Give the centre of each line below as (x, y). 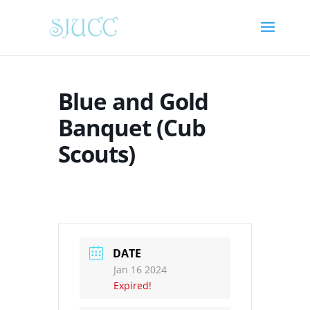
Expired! (133, 285)
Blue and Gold (133, 101)
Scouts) (97, 154)
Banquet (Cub (132, 128)
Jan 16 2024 (140, 270)
